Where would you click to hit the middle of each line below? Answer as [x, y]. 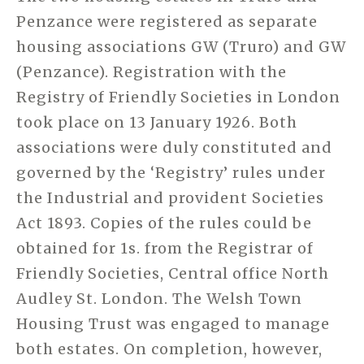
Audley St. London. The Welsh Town [159, 298]
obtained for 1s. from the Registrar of [165, 248]
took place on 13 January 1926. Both [157, 122]
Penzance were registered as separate [167, 21]
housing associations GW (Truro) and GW [181, 46]
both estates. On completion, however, [169, 349]
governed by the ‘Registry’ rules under [171, 172]
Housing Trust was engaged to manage [173, 323]
